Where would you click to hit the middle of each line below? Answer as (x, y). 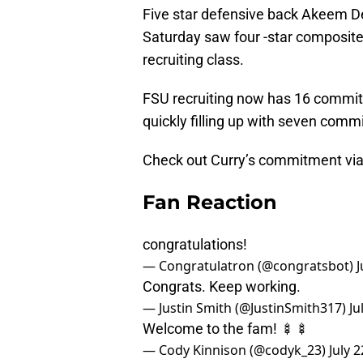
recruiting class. (193, 60)
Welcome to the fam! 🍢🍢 (226, 329)
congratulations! (195, 245)
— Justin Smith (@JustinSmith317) (246, 308)
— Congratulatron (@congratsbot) (250, 266)
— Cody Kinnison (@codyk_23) (236, 350)
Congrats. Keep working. (222, 287)
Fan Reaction (210, 203)
